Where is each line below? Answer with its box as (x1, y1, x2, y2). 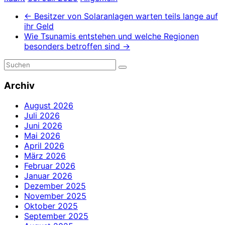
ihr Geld (24, 21, 54, 31)
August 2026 (24, 100, 73, 111)
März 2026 (24, 151, 66, 161)
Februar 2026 (24, 161, 75, 171)
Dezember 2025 (24, 181, 86, 191)
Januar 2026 (24, 171, 72, 181)
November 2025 (24, 191, 86, 201)
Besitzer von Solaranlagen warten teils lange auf (32, 11, 218, 21)
